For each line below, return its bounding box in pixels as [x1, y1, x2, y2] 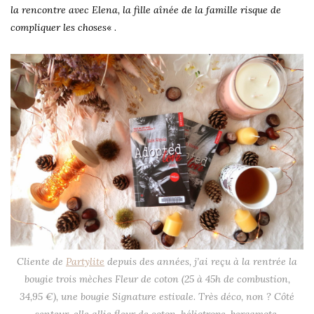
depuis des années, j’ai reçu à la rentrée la [104, 255, 297, 268]
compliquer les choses [11, 21, 107, 34]
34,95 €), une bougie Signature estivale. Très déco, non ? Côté [20, 290, 294, 303]
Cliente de [17, 255, 66, 268]
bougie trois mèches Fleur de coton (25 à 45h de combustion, [24, 273, 290, 286]
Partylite [66, 255, 104, 268]
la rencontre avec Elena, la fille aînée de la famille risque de [11, 4, 281, 17]
